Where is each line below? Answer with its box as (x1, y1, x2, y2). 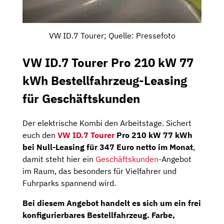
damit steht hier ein (22, 154, 95, 164)
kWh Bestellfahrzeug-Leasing (22, 72, 187, 88)
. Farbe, (147, 210, 175, 220)
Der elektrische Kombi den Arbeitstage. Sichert (22, 118, 191, 128)
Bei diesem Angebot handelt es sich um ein (22, 198, 188, 208)
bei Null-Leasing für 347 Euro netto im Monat (22, 142, 193, 152)
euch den (22, 130, 57, 140)
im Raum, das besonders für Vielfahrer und (22, 166, 176, 176)
